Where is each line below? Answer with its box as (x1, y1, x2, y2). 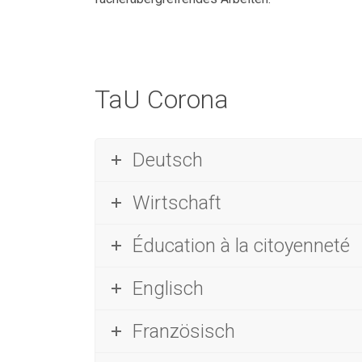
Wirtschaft (133, 192, 221, 214)
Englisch (133, 277, 204, 300)
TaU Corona (95, 84, 229, 115)
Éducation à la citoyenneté (133, 234, 350, 257)
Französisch (133, 320, 235, 343)
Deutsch (133, 149, 203, 171)
